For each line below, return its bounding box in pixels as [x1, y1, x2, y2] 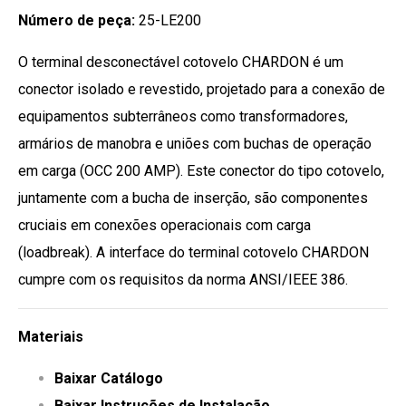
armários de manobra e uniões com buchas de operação [18, 135, 372, 153]
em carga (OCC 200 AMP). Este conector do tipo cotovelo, [18, 162, 384, 180]
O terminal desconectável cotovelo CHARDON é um [18, 53, 343, 72]
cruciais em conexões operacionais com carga [18, 217, 311, 235]
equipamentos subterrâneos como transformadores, [18, 108, 348, 126]
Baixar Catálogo [54, 370, 163, 388]
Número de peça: [18, 12, 139, 30]
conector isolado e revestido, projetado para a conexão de [18, 81, 385, 99]
